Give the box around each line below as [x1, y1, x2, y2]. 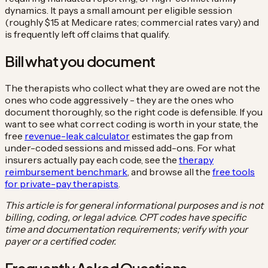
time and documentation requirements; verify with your [5, 223, 248, 235]
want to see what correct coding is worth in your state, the [5, 117, 258, 130]
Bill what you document [5, 52, 155, 71]
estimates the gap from [130, 129, 233, 142]
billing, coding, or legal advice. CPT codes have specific [5, 211, 246, 223]
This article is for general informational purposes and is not [5, 199, 263, 211]
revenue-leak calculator [25, 129, 130, 142]
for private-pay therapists [5, 177, 118, 190]
